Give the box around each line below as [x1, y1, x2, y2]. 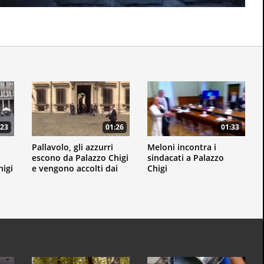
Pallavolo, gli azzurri [32, 141, 113, 153]
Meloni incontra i [147, 141, 216, 153]
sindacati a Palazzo [147, 152, 224, 164]
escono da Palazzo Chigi [32, 152, 128, 164]
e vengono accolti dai [32, 163, 118, 174]
